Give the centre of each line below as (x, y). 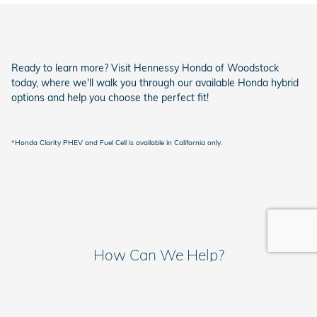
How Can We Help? (158, 255)
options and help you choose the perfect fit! (110, 98)
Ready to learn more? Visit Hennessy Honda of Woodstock (145, 68)
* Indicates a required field (62, 282)
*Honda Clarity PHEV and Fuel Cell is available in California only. (117, 143)
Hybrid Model (47, 307)
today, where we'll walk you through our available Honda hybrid (155, 83)
